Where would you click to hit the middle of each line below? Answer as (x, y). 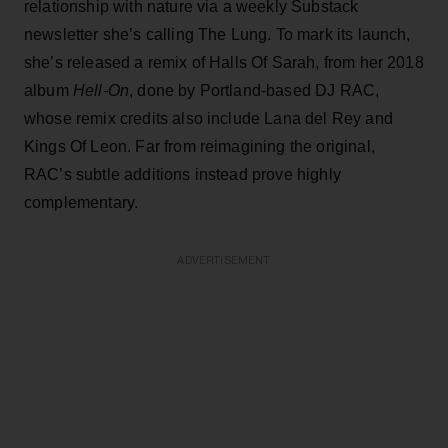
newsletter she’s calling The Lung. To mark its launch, (217, 34)
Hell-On (101, 90)
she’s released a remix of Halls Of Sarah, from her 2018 (224, 62)
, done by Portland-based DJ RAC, (254, 90)
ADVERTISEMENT (224, 260)
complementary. (81, 202)
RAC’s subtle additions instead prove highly (182, 174)
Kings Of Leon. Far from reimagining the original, (199, 146)
